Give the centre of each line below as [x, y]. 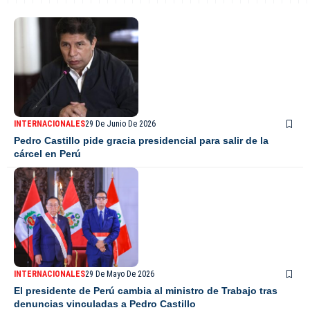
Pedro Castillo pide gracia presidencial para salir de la [141, 141]
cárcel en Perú [47, 154]
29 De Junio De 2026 [120, 124]
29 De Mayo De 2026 [120, 274]
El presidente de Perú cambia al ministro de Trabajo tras [146, 291]
